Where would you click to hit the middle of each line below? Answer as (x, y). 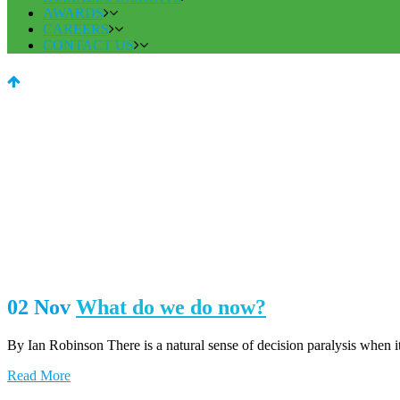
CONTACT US (88, 46)
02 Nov (39, 308)
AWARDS (73, 13)
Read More (39, 376)
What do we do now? (171, 308)
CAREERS (76, 29)
